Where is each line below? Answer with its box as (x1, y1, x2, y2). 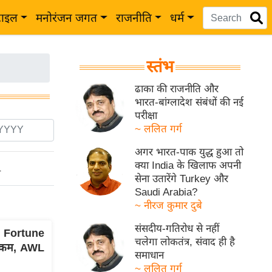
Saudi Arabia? (135, 186, 198, 198)
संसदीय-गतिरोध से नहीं (135, 223, 220, 234)
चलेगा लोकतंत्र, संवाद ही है (135, 236, 236, 248)
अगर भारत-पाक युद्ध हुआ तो (135, 146, 244, 158)
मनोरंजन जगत (36, 12, 98, 24)
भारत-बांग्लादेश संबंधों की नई (135, 97, 244, 108)
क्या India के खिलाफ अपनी (135, 160, 242, 171)
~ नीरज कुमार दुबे (135, 200, 203, 211)
